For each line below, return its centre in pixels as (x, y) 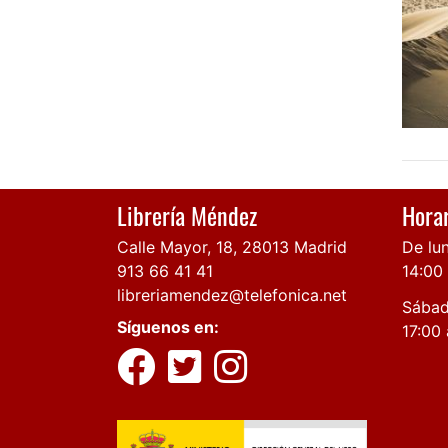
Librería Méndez (187, 214)
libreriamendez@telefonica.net (232, 294)
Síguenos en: (168, 326)
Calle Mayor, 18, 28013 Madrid (232, 246)
